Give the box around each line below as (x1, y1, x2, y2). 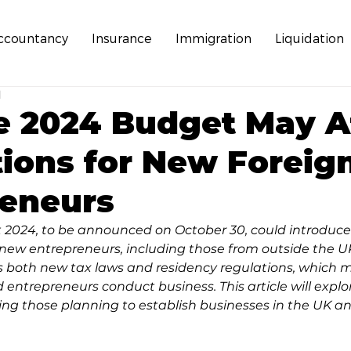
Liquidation (275, 31, 344, 45)
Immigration (175, 31, 251, 45)
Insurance (92, 31, 152, 45)
